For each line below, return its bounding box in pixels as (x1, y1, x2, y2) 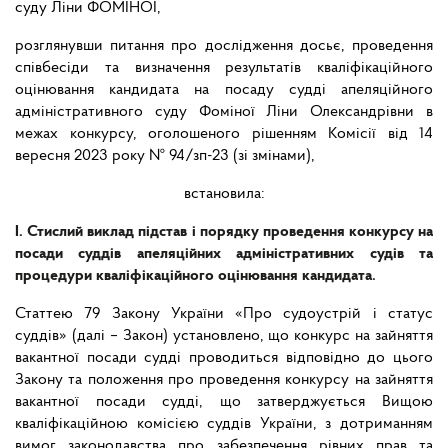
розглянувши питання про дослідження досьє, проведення (15, 38, 433, 55)
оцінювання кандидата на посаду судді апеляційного (15, 82, 433, 99)
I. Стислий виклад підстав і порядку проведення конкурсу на (15, 224, 433, 241)
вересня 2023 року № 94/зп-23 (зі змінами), (15, 148, 315, 165)
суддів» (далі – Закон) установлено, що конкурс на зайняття (15, 328, 433, 345)
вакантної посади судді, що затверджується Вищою (15, 394, 433, 411)
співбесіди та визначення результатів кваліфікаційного (15, 60, 433, 77)
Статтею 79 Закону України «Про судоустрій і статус (15, 306, 433, 323)
